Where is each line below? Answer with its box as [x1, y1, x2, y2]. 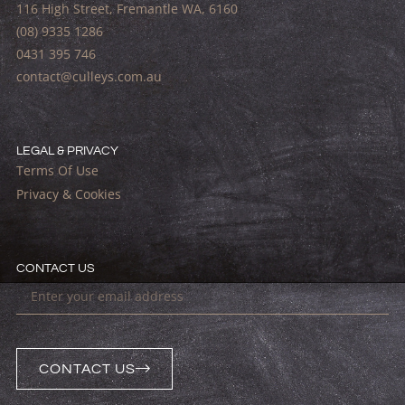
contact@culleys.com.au [15, 68, 162, 86]
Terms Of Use [15, 162, 99, 180]
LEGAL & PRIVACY [15, 145, 118, 158]
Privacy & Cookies [15, 185, 121, 203]
